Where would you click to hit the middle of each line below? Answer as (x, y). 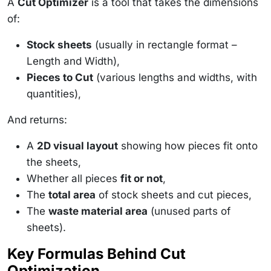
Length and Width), (73, 61)
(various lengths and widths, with (175, 77)
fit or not (142, 178)
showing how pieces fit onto (188, 145)
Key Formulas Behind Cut (96, 253)
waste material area (98, 211)
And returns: (37, 119)
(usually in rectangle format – (165, 44)
